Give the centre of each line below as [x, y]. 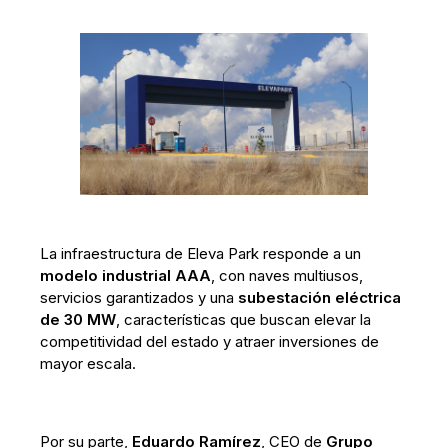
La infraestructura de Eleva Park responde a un [201, 254]
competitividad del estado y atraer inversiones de [210, 342]
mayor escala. [88, 364]
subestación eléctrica [320, 298]
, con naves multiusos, [287, 276]
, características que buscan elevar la [244, 320]
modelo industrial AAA [126, 276]
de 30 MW [78, 320]
